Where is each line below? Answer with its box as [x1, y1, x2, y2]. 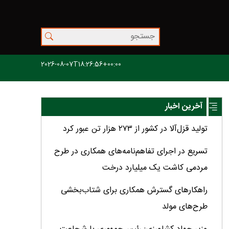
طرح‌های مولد [162, 200, 208, 214]
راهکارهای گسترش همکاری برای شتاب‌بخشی [60, 184, 208, 198]
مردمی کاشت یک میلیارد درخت [102, 161, 208, 175]
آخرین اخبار [165, 100, 203, 114]
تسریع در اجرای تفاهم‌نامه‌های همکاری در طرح [54, 145, 208, 159]
